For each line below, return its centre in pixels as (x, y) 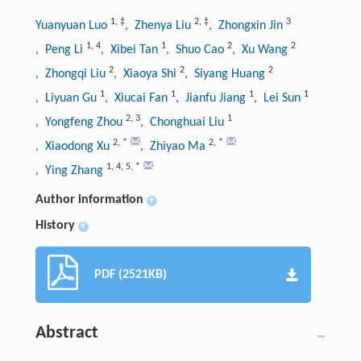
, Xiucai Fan (137, 98)
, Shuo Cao (196, 50)
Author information (89, 199)
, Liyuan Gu (67, 98)
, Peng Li (60, 50)
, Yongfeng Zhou (80, 122)
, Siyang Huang (226, 74)
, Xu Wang (261, 50)
